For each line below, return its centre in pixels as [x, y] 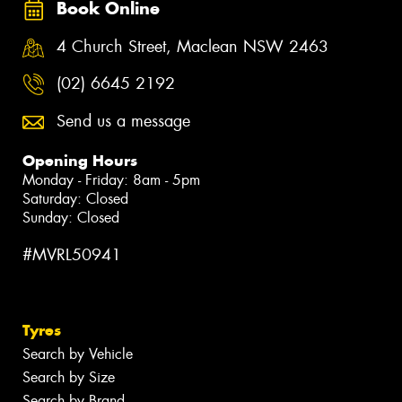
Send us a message [123, 121]
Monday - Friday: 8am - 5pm [111, 179]
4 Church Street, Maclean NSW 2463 [192, 46]
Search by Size [69, 378]
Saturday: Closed [75, 198]
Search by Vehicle [78, 354]
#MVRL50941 [72, 254]
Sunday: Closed [71, 217]
